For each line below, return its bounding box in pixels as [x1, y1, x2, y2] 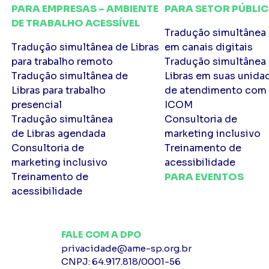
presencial [11, 98, 62, 111]
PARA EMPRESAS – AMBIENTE [11, 2, 159, 15]
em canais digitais [164, 40, 253, 53]
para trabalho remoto [11, 55, 113, 68]
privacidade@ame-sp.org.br [61, 242, 192, 254]
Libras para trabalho [11, 83, 106, 97]
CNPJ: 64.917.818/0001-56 [61, 255, 181, 267]
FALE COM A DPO [61, 228, 141, 240]
